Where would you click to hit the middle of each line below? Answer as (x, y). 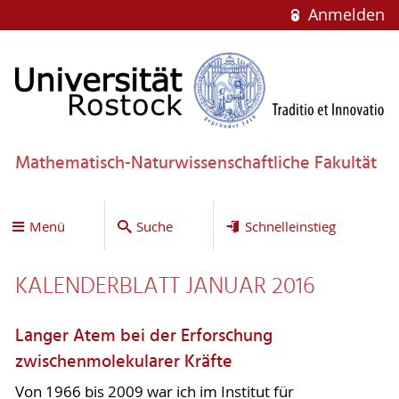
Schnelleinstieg (290, 226)
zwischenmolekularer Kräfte (123, 363)
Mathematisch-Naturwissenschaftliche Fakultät (195, 163)
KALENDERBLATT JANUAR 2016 (165, 287)
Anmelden (344, 15)
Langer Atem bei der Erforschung (143, 337)
